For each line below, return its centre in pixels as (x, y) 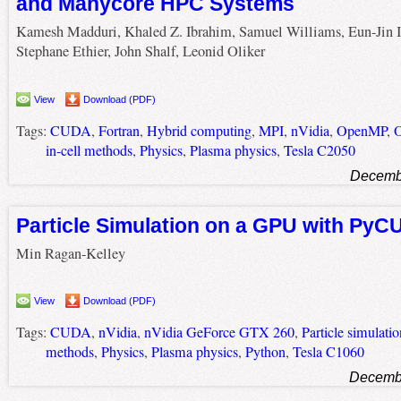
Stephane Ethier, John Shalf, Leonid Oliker (140, 51)
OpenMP (361, 130)
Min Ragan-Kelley (70, 253)
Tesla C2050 (319, 150)
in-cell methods (89, 150)
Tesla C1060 (328, 352)
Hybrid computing (199, 130)
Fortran (119, 130)
